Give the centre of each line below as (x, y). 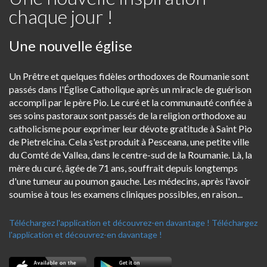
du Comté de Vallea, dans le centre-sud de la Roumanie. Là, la (131, 155)
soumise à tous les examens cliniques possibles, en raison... (126, 194)
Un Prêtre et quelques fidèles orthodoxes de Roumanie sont (129, 76)
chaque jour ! (61, 16)
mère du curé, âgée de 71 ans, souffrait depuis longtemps (123, 168)
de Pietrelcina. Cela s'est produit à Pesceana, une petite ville (129, 142)
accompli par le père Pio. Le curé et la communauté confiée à (131, 102)
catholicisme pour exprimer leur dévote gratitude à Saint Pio (131, 128)
